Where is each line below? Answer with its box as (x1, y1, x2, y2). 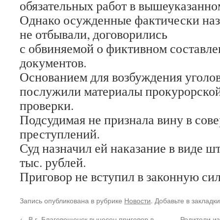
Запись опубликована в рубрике (20, 195, 124, 205)
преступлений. (20, 125, 100, 142)
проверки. (20, 97, 74, 113)
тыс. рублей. (20, 154, 86, 170)
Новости (124, 195, 151, 205)
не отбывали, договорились (20, 26, 167, 42)
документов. (20, 54, 86, 71)
